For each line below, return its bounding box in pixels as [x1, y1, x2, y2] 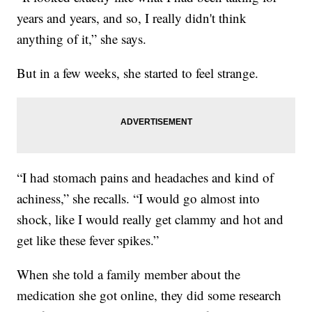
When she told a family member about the [17, 265, 241, 283]
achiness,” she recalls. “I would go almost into [17, 189, 260, 208]
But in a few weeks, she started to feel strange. [17, 64, 259, 82]
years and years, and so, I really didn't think [17, 9, 247, 27]
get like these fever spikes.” [17, 231, 159, 249]
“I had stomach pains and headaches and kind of [17, 169, 274, 187]
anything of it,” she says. [17, 30, 147, 48]
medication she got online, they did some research [17, 286, 282, 304]
